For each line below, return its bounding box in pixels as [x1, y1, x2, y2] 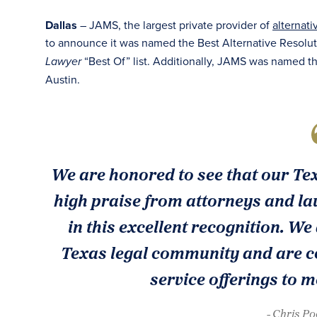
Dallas [45, 17, 80, 33]
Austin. [45, 71, 80, 87]
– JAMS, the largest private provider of [80, 17, 272, 33]
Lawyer [45, 55, 84, 69]
